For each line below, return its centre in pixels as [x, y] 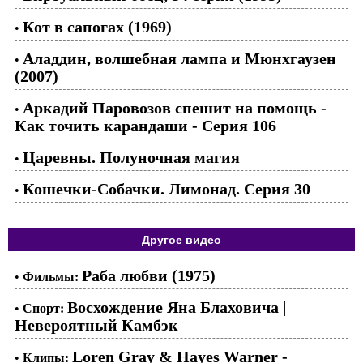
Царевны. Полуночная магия [131, 157]
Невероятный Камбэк [96, 325]
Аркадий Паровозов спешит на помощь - [175, 108]
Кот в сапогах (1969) [97, 27]
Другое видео [181, 240]
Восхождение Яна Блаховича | [177, 307]
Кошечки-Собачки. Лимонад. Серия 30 [167, 189]
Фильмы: [51, 277]
